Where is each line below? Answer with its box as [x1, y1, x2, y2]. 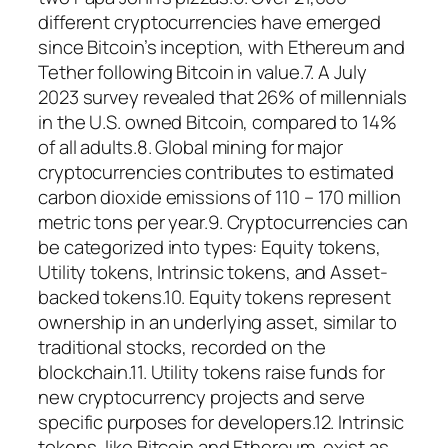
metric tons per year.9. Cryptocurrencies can [38, 208, 408, 235]
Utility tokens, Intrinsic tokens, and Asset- [38, 258, 388, 285]
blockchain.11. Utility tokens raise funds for [38, 358, 385, 385]
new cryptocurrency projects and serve [38, 383, 366, 410]
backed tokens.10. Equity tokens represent [38, 283, 391, 310]
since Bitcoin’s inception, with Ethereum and [38, 33, 405, 60]
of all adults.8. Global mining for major [38, 133, 343, 160]
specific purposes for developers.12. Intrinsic [38, 408, 405, 435]
